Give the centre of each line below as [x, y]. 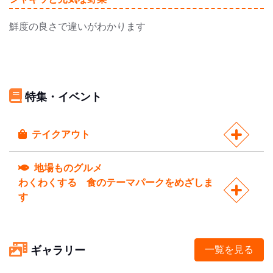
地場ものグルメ [67, 168]
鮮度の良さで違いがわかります [77, 26]
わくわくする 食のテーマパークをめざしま [116, 182]
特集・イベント [63, 96]
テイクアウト [60, 134]
